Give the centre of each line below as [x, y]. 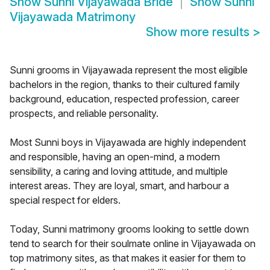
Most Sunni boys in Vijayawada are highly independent [128, 143]
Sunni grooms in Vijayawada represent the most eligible [129, 70]
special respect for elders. [65, 200]
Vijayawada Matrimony [73, 17]
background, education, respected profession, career [124, 99]
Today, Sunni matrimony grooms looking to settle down [129, 229]
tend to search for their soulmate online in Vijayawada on [133, 244]
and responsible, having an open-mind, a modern [115, 157]
